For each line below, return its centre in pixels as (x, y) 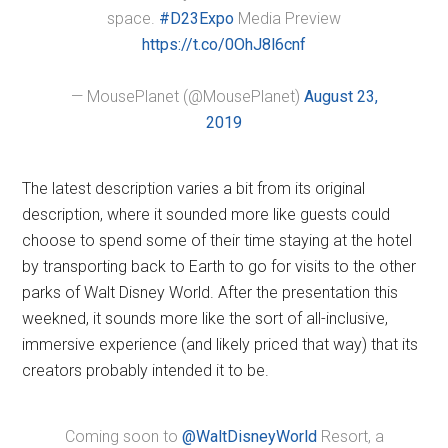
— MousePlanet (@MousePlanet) (187, 96)
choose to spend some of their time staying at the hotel (217, 240)
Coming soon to (123, 436)
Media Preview (287, 18)
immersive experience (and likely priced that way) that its (220, 344)
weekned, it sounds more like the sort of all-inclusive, (205, 318)
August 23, (340, 96)
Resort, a (350, 436)
